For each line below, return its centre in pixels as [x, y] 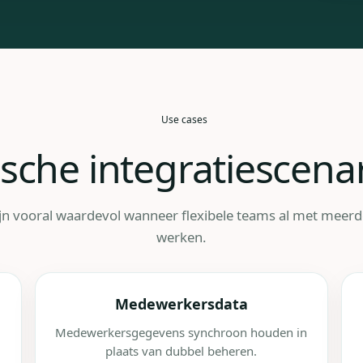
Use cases [184, 120]
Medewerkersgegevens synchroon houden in [181, 333]
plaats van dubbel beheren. [181, 351]
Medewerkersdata [181, 304]
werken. [181, 237]
